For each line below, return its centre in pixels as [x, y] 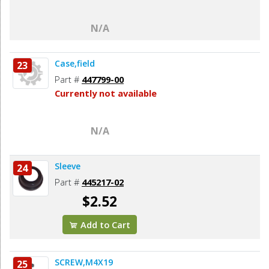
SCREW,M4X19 [84, 262]
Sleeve [68, 166]
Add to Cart [104, 224]
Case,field [75, 63]
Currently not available [106, 93]
